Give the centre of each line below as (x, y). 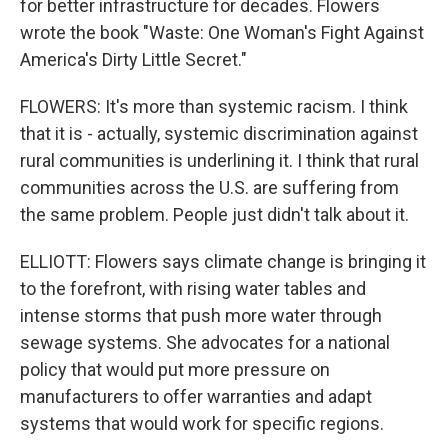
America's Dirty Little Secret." (133, 59)
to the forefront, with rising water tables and (193, 288)
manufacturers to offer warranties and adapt (196, 396)
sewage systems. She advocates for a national (205, 342)
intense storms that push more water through (201, 315)
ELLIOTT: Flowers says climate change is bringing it (223, 261)
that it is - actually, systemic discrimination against (219, 133)
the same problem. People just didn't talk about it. (214, 214)
